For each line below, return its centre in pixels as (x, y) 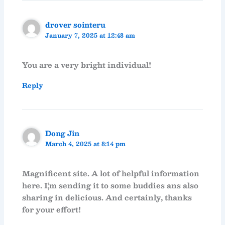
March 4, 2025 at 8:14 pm (86, 144)
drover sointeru (76, 25)
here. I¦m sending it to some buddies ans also (110, 185)
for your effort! (52, 209)
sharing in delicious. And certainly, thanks (107, 197)
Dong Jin (63, 133)
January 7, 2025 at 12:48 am (90, 35)
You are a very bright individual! (87, 65)
